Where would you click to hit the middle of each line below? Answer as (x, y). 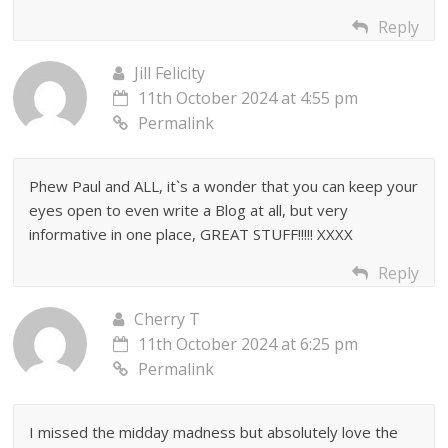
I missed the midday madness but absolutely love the (214, 431)
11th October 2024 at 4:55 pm (248, 97)
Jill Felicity (170, 72)
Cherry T (167, 318)
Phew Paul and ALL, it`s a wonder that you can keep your (224, 185)
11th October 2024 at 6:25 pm (248, 343)
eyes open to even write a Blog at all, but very (189, 209)
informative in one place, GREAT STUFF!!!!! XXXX (191, 233)
